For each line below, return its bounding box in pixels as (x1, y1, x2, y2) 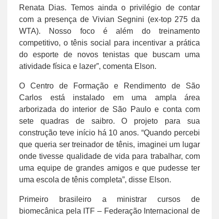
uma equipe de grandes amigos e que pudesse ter (19, 163, 200, 172)
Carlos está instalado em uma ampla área (19, 93, 200, 102)
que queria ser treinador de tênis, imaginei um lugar (19, 140, 200, 149)
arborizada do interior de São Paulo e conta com (19, 105, 200, 113)
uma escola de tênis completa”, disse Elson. (19, 175, 171, 184)
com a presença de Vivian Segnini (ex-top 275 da (19, 15, 200, 23)
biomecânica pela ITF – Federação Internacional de (19, 206, 200, 215)
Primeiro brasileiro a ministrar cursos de (19, 195, 200, 203)
